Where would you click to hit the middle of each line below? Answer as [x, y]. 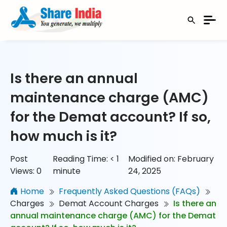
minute [67, 171]
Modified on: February [171, 159]
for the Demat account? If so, [110, 117]
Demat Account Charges [109, 204]
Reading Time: [81, 159]
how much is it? [64, 136]
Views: [22, 171]
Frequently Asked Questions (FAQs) [129, 192]
